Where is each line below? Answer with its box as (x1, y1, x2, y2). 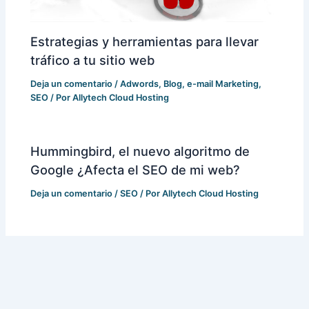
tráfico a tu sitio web (30, 52, 155, 68)
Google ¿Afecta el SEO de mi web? (30, 161, 241, 177)
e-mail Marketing (187, 78, 259, 89)
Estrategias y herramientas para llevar (30, 33, 259, 49)
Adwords (120, 78, 159, 89)
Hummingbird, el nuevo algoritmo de (30, 143, 250, 159)
